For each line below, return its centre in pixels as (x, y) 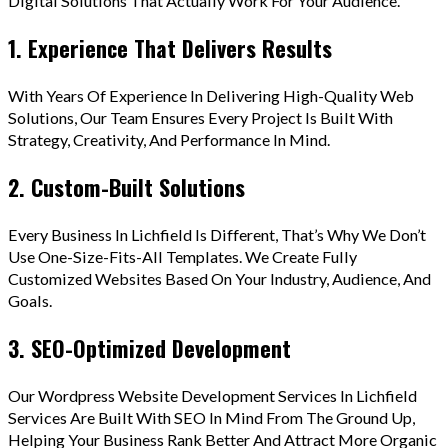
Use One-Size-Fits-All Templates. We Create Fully (182, 256)
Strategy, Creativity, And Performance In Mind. (169, 139)
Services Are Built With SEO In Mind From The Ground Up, (211, 417)
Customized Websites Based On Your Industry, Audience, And (219, 278)
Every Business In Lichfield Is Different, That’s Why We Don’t (217, 234)
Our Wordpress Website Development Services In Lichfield (212, 395)
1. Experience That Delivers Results (170, 47)
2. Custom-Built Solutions (126, 186)
